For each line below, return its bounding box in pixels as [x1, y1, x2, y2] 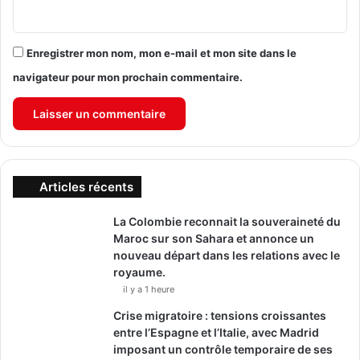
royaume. [113, 264, 166, 279]
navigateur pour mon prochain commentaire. [13, 70, 243, 84]
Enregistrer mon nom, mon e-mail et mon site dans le [27, 46, 297, 59]
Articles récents [39, 178, 133, 194]
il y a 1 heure [123, 283, 174, 295]
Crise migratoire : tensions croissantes [113, 308, 326, 322]
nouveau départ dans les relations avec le [113, 247, 340, 262]
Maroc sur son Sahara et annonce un [113, 231, 314, 245]
